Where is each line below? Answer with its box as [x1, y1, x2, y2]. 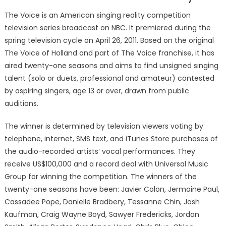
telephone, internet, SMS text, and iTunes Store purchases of [4, 133, 218, 144]
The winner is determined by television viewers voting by [4, 121, 203, 131]
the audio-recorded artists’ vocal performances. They [4, 146, 195, 156]
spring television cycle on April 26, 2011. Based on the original [4, 35, 214, 45]
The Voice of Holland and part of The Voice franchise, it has [4, 47, 214, 58]
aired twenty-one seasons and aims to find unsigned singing [4, 60, 218, 71]
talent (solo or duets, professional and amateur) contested [4, 73, 214, 83]
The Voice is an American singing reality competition [4, 10, 191, 20]
